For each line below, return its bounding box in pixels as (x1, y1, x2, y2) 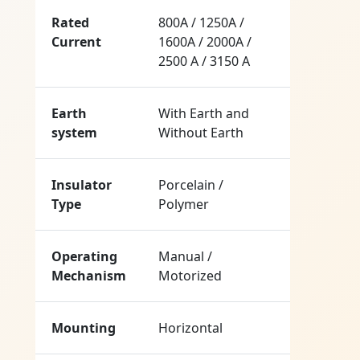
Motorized (158, 267, 222, 285)
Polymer (158, 195, 209, 214)
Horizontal (158, 319, 223, 337)
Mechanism (51, 267, 126, 285)
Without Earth (158, 124, 243, 142)
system (51, 124, 97, 142)
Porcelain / (158, 176, 223, 194)
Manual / (158, 247, 212, 266)
